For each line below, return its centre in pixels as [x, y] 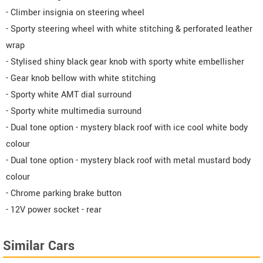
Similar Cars [39, 246]
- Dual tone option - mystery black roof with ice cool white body [127, 127]
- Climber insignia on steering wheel [75, 12]
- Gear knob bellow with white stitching [81, 78]
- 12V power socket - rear [54, 210]
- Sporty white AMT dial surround [69, 95]
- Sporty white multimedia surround [74, 111]
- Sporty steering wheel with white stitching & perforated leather [129, 29]
